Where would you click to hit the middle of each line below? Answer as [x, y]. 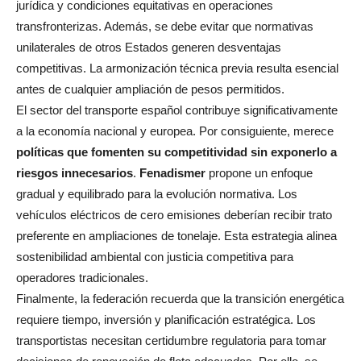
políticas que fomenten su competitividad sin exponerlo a [176, 152]
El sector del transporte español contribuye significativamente [177, 110]
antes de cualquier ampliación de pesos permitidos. [150, 89]
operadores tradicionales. [82, 278]
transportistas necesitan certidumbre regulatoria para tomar [171, 341]
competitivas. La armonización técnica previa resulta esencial [177, 68]
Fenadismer [172, 173]
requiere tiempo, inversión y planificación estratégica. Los [166, 320]
